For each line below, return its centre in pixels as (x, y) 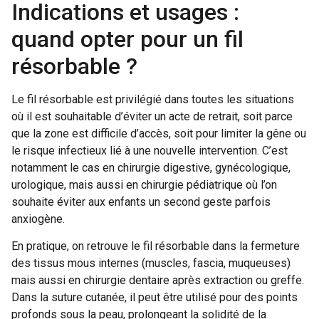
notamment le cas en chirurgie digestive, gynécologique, (151, 167)
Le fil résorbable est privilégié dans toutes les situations (153, 99)
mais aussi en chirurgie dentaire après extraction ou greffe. (158, 281)
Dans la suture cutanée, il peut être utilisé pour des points (155, 298)
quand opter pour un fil (127, 39)
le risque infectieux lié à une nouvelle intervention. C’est (150, 150)
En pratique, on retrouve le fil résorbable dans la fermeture (156, 246)
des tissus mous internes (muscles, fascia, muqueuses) (151, 263)
